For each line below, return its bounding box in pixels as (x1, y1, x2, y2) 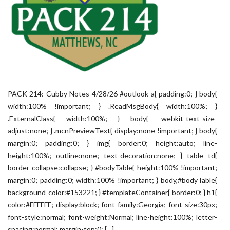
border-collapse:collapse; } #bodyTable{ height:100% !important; (8, 163, 217, 172)
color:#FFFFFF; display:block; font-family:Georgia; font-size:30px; (8, 200, 217, 209)
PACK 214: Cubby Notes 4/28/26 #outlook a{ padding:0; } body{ (8, 89, 217, 98)
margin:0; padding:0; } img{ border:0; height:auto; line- (8, 139, 217, 147)
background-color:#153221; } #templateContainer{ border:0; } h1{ (8, 188, 217, 197)
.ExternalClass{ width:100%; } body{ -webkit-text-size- (8, 114, 217, 123)
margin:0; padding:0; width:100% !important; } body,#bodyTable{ (8, 176, 217, 184)
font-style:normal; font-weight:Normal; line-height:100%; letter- (8, 213, 217, 221)
